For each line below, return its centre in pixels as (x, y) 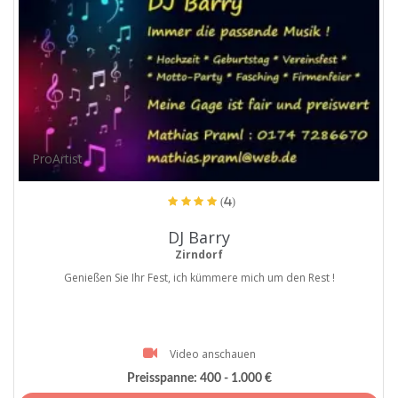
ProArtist (58, 158)
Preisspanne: (162, 379)
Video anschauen (212, 354)
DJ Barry (199, 237)
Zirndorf (199, 254)
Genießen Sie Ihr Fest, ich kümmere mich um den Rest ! (199, 277)
